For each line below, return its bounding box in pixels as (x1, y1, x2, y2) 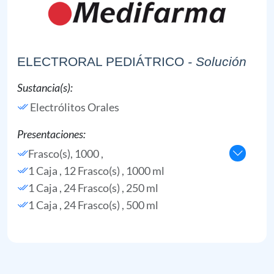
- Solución (188, 54, 246, 68)
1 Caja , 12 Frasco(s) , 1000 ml (28, 163, 165, 177)
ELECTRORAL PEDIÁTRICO (17, 54, 184, 68)
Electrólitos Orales (30, 100, 119, 114)
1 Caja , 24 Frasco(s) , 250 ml (28, 180, 158, 194)
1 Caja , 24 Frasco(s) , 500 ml (28, 198, 158, 212)
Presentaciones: (17, 127, 86, 141)
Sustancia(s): (17, 80, 73, 94)
